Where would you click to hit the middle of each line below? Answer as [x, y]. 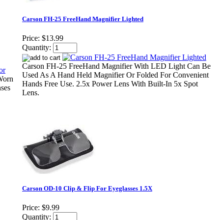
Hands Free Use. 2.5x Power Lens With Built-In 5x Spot [110, 84]
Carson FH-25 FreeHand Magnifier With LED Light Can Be [116, 66]
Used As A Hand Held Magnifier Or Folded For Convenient [115, 75]
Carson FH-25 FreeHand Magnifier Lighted [83, 19]
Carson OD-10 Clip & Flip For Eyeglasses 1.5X [87, 189]
